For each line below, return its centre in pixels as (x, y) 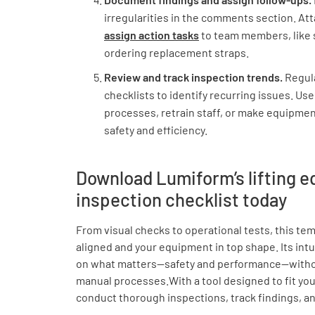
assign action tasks (152, 35)
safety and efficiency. (156, 130)
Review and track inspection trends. (194, 77)
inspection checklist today (181, 199)
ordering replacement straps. (176, 52)
